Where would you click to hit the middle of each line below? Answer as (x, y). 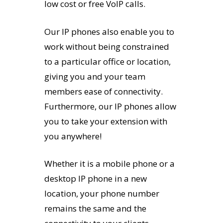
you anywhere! (73, 136)
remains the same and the (95, 208)
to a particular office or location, (107, 61)
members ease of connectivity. (103, 91)
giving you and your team (95, 76)
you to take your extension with (106, 121)
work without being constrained (107, 46)
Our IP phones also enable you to (109, 31)
